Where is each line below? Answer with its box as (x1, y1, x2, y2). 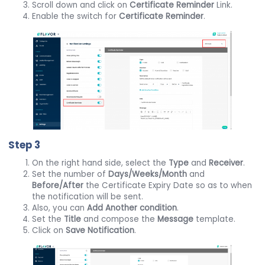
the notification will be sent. (32, 190, 146, 202)
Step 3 (8, 138, 41, 153)
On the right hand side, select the (32, 157, 169, 169)
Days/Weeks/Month (108, 168, 188, 180)
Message (157, 213, 194, 225)
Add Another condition (87, 202, 177, 214)
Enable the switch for (32, 10, 119, 22)
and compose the (81, 213, 158, 225)
